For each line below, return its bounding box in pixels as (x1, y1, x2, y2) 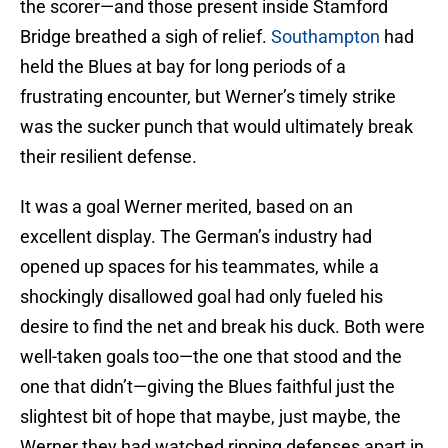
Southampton (271, 26, 380, 48)
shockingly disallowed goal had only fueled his (20, 286, 383, 308)
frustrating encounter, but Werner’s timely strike (20, 86, 396, 108)
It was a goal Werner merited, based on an (20, 196, 353, 218)
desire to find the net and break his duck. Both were (20, 316, 425, 338)
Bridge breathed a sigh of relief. (20, 26, 271, 48)
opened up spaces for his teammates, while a (20, 256, 379, 278)
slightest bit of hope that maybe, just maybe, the (20, 406, 401, 428)
